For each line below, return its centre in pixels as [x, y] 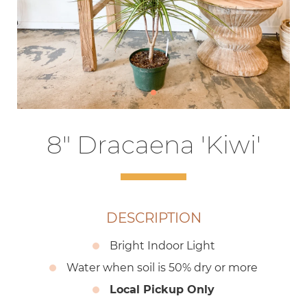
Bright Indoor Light [162, 245]
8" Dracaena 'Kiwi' [153, 144]
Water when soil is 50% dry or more [162, 267]
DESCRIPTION [153, 218]
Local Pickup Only [162, 289]
